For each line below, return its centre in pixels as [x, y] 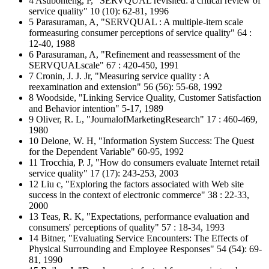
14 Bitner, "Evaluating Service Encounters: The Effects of [138, 238]
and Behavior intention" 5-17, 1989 [96, 108]
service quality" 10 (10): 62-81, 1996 [99, 11]
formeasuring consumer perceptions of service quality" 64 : [140, 33]
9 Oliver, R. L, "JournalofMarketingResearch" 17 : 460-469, [143, 119]
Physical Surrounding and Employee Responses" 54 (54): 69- [145, 249]
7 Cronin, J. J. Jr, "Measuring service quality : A [119, 76]
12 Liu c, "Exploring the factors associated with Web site [136, 184]
